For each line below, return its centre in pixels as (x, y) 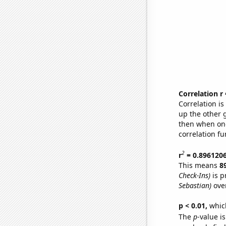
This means (199, 165)
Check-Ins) (194, 175)
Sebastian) (195, 185)
